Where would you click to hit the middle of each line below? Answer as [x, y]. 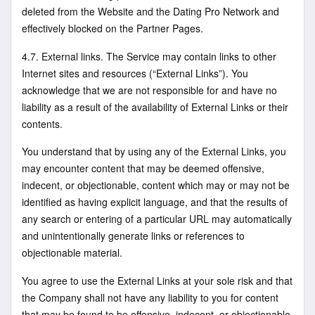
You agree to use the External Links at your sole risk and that [157, 280]
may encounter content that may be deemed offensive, [143, 168]
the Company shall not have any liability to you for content [150, 297]
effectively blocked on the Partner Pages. [112, 28]
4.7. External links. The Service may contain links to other [149, 56]
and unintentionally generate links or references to [133, 236]
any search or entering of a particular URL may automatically [157, 219]
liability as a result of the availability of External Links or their [155, 107]
